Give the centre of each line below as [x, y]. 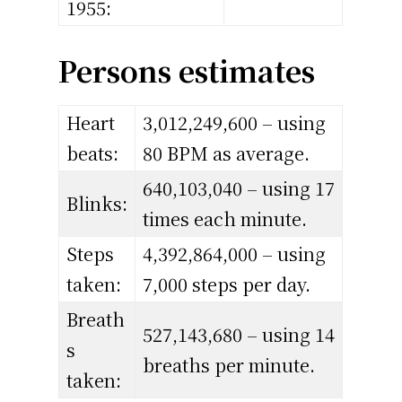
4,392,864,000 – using [235, 254]
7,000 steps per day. [227, 284]
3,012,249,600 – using [235, 123]
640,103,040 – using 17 [239, 188]
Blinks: [97, 204]
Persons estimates [187, 70]
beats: [93, 153]
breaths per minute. [229, 365]
